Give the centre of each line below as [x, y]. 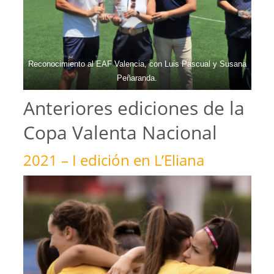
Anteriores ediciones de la [134, 108]
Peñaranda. [137, 78]
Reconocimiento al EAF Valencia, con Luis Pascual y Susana [137, 64]
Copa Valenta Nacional [120, 133]
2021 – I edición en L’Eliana [113, 160]
